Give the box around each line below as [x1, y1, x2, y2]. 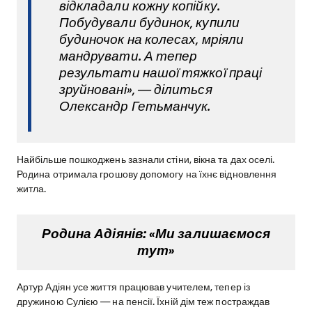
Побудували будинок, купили [58, 13, 240, 31]
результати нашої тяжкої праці [58, 63, 263, 81]
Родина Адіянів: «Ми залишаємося [41, 224, 271, 242]
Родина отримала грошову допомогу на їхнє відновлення [17, 167, 277, 182]
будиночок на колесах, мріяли [58, 30, 244, 48]
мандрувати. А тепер [58, 47, 198, 65]
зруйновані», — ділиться [58, 80, 212, 98]
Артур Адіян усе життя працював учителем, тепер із [17, 280, 250, 295]
